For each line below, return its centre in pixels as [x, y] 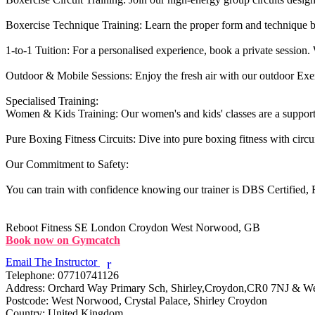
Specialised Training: [52, 101]
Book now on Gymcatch [63, 240]
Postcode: [27, 300]
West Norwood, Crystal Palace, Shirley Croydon [158, 300]
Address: [25, 288]
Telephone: [30, 275]
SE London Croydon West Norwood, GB [167, 227]
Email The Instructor [53, 262]
